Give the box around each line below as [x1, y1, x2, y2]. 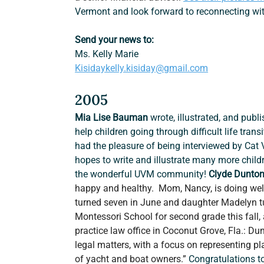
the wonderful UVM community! [75, 169, 209, 180]
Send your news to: [75, 34, 154, 46]
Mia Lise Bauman [75, 112, 148, 124]
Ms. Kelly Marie [75, 48, 139, 60]
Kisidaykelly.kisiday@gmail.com [75, 62, 209, 74]
